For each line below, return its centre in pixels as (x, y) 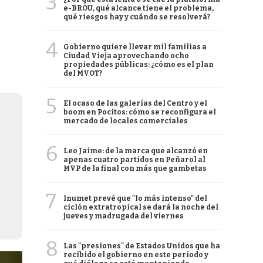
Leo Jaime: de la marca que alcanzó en (136, 151)
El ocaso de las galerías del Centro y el (135, 103)
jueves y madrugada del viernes (124, 216)
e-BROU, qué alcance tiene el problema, (139, 8)
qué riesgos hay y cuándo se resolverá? (137, 17)
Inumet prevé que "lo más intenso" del (135, 198)
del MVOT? (83, 73)
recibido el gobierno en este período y (136, 255)
